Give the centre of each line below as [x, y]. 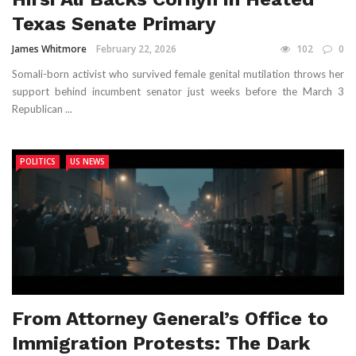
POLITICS [38, 161]
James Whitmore [49, 48]
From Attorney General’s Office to [170, 318]
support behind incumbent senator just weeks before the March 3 [178, 91]
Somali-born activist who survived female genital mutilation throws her [178, 74]
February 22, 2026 [136, 48]
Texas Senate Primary [114, 23]
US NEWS [87, 161]
